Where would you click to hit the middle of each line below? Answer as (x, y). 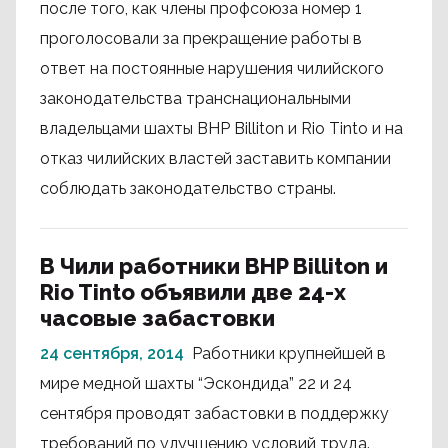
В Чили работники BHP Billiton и (214, 266)
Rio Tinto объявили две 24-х (193, 292)
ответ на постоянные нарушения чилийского (212, 68)
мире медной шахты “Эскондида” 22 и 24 (196, 383)
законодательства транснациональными (195, 98)
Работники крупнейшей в (289, 353)
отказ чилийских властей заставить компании (215, 158)
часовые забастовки (157, 318)
